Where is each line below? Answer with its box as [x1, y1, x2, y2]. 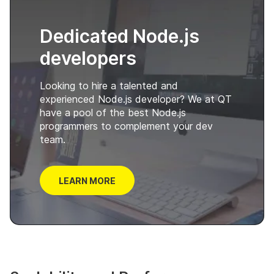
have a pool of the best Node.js [40, 106, 186, 119]
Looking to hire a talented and [40, 79, 178, 92]
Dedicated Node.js [40, 24, 199, 47]
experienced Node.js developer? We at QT [40, 92, 232, 105]
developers [40, 46, 136, 69]
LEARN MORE [59, 175, 116, 186]
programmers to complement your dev [40, 119, 213, 132]
